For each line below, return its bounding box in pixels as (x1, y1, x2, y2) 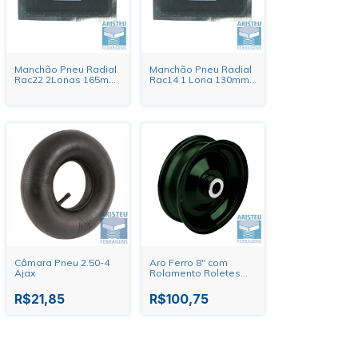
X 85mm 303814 (149, 84, 223, 96)
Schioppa (149, 277, 194, 289)
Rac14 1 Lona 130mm (149, 74, 249, 86)
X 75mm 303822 (14, 84, 88, 96)
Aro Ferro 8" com (149, 257, 228, 268)
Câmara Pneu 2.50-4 (14, 257, 109, 268)
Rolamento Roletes (149, 267, 241, 279)
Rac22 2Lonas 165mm (14, 74, 117, 86)
